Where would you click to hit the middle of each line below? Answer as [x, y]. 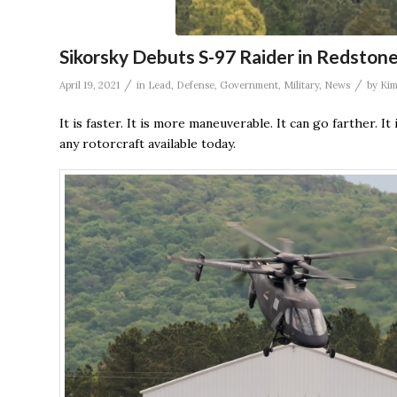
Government [249, 85]
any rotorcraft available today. [148, 143]
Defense [195, 85]
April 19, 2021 [90, 85]
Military [301, 85]
